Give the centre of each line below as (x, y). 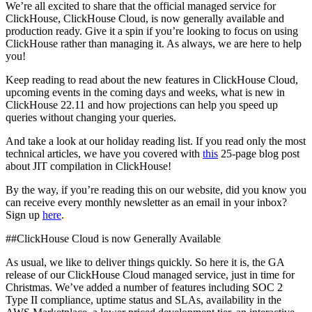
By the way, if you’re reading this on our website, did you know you (156, 189)
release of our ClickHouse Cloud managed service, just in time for (150, 274)
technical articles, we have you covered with (104, 153)
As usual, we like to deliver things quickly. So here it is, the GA (145, 262)
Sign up (24, 214)
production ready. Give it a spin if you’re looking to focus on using (152, 31)
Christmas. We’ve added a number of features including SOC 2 (144, 287)
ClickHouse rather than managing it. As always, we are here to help (154, 43)
